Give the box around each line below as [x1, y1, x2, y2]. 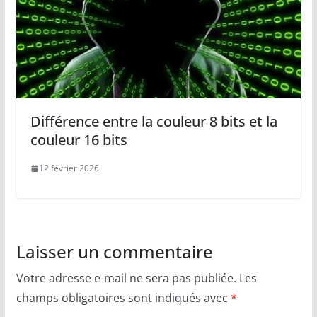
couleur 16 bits [30, 130, 127, 150]
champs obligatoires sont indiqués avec [16, 290, 231, 306]
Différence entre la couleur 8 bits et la [30, 112, 277, 132]
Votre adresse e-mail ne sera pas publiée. [16, 270, 236, 287]
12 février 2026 [38, 162, 99, 175]
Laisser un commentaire [16, 240, 213, 264]
